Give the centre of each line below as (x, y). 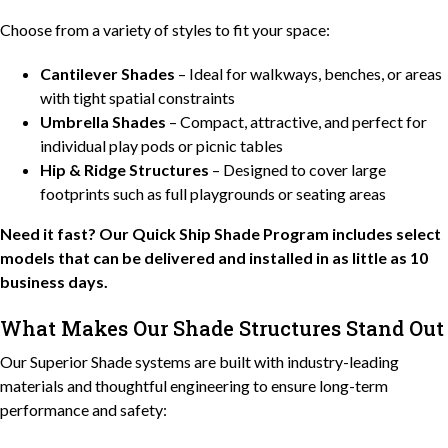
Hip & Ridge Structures (124, 169)
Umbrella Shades (103, 121)
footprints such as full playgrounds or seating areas (213, 193)
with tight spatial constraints (137, 97)
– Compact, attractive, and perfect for (296, 121)
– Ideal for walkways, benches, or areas (308, 73)
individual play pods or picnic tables (161, 145)
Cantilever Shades (107, 73)
